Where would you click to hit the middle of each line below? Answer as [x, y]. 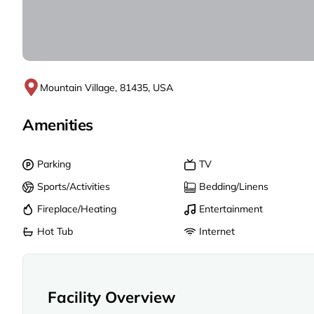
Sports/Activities [74, 186]
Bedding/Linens [234, 186]
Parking [54, 164]
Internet [217, 231]
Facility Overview [111, 297]
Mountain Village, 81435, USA [107, 87]
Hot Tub [55, 231]
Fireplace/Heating [77, 209]
